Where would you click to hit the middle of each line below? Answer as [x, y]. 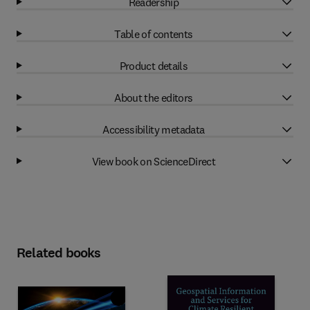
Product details [154, 65]
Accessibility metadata [154, 129]
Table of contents [154, 34]
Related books [59, 253]
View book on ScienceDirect [154, 161]
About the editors [154, 97]
